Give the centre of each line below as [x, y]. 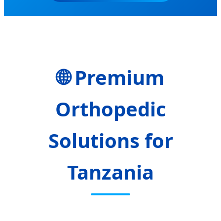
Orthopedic [110, 109]
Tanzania [110, 172]
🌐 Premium [110, 77]
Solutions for [110, 141]
